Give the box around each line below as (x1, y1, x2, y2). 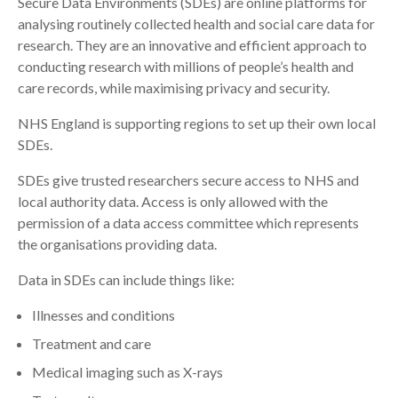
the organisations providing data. (18, 235, 217, 252)
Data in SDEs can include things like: (18, 271, 235, 288)
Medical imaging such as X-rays (32, 363, 223, 380)
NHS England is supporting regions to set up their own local (18, 115, 376, 131)
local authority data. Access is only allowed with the (18, 193, 328, 210)
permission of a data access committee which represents (18, 214, 359, 231)
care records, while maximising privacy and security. (18, 79, 330, 96)
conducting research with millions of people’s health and (18, 58, 354, 75)
